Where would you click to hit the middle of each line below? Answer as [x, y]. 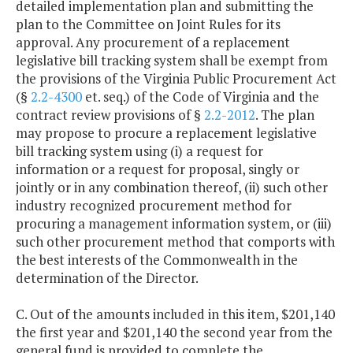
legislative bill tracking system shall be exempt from [172, 61]
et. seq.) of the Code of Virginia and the [201, 97]
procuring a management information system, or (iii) [174, 224]
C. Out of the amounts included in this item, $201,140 [175, 314]
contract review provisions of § [110, 115]
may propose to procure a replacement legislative [166, 133]
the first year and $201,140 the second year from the [174, 333]
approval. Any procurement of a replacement [153, 43]
